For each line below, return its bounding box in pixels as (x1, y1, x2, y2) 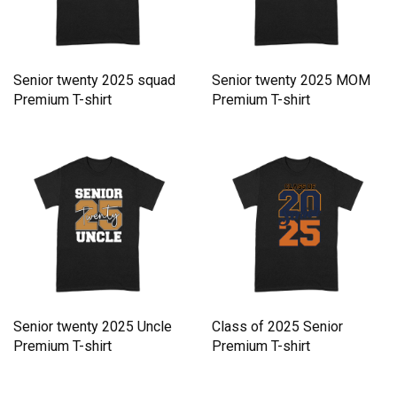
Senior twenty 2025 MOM (212, 72, 370, 90)
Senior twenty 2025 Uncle (13, 318, 172, 336)
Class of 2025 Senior (212, 318, 343, 336)
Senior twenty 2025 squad (13, 72, 175, 90)
